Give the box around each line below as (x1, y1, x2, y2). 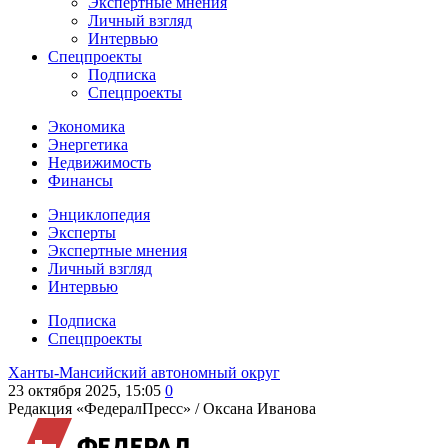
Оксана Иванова (203, 400, 316, 417)
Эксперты (48, 224, 116, 241)
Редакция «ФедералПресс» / (8, 400, 203, 417)
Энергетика (48, 136, 128, 153)
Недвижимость (48, 154, 151, 171)
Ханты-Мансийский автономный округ (8, 364, 280, 381)
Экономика (48, 118, 125, 135)
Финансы (48, 172, 113, 189)
